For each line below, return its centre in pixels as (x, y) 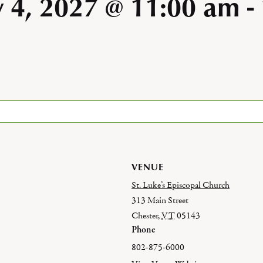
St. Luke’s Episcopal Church (181, 185)
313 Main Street (160, 200)
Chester (145, 215)
